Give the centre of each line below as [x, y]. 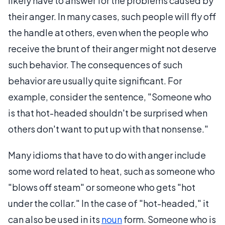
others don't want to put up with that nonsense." [108, 129]
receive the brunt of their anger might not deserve [112, 48]
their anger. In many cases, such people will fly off [112, 16]
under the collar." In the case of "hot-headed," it [108, 203]
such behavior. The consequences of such [95, 65]
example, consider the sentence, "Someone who [110, 97]
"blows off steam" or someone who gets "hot [102, 187]
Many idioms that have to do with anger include [107, 155]
